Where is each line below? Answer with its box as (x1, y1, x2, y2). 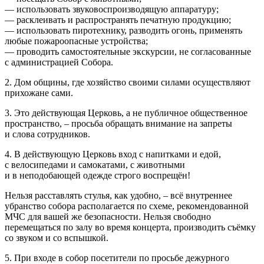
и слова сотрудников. (5, 129, 90, 139)
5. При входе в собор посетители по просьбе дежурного (5, 253, 229, 263)
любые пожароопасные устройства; (5, 36, 148, 46)
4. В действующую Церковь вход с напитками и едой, (5, 149, 221, 159)
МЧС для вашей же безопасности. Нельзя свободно (5, 212, 211, 222)
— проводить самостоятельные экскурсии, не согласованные (5, 47, 251, 57)
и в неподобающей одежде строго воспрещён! (5, 170, 190, 180)
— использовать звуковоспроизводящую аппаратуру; (5, 4, 219, 14)
